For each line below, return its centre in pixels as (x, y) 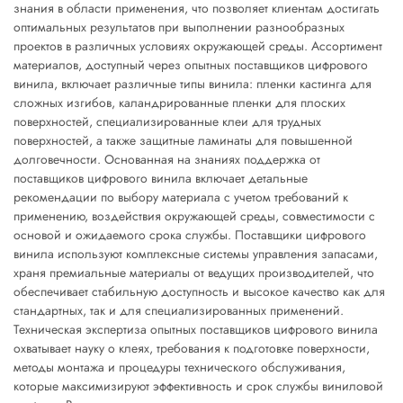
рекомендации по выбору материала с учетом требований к (181, 197)
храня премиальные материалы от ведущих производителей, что (194, 273)
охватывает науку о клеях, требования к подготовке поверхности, (192, 348)
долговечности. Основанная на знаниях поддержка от (167, 159)
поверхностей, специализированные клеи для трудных (167, 121)
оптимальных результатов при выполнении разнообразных (179, 27)
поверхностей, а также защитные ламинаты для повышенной (183, 140)
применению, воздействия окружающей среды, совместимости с (194, 216)
